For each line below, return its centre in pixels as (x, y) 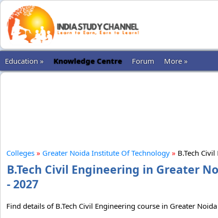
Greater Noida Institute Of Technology (106, 153)
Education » (24, 61)
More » (176, 61)
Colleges (20, 153)
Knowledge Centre (88, 61)
